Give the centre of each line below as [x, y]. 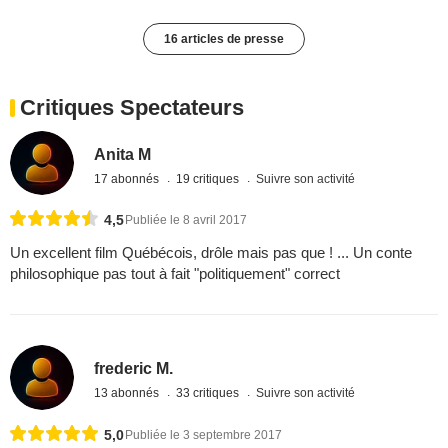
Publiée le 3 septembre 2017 [203, 434]
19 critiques [209, 178]
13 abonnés [128, 393]
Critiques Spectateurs [132, 108]
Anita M [123, 154]
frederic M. [134, 369]
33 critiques [209, 393]
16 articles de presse [224, 39]
